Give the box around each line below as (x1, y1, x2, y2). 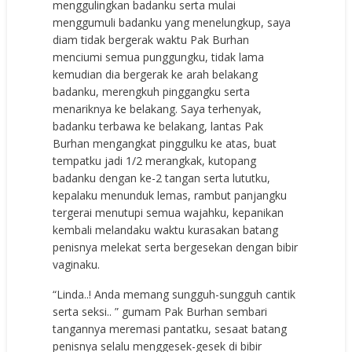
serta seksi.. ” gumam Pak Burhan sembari (53, 304, 268, 320)
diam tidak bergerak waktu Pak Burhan (53, 32, 250, 48)
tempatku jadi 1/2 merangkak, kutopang (53, 153, 257, 169)
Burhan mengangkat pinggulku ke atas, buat (53, 136, 277, 152)
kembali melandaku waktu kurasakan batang (53, 222, 279, 238)
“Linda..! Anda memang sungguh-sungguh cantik (53, 287, 296, 302)
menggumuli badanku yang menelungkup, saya (53, 15, 291, 31)
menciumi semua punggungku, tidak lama (53, 49, 265, 65)
